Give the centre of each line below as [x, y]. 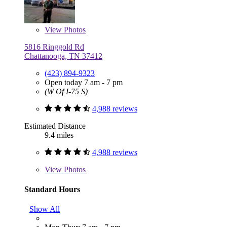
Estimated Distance [55, 126]
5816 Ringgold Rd [54, 47]
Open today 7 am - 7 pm [84, 82]
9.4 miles [59, 135]
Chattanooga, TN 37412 [63, 56]
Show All [45, 209]
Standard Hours [52, 189]
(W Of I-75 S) [66, 91]
